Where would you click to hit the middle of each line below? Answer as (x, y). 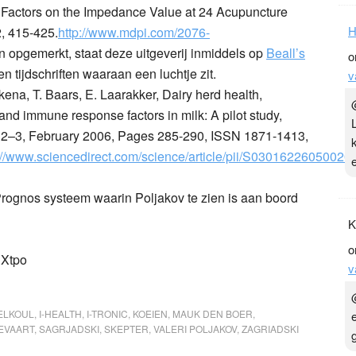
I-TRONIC (107, 313)
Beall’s (286, 52)
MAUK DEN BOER (213, 313)
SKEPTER (126, 328)
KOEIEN (150, 313)
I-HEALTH (60, 313)
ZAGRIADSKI (270, 328)
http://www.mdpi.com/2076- (134, 32)
